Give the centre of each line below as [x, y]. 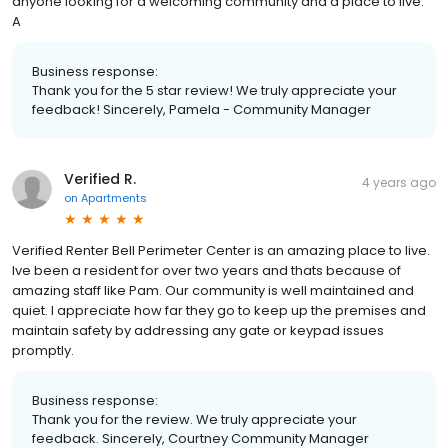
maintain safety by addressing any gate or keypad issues [198, 331]
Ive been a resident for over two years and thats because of [206, 271]
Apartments [114, 198]
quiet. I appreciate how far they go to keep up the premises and [219, 311]
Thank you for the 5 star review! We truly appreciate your [214, 91]
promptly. [43, 351]
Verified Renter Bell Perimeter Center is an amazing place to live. [221, 251]
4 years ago [399, 183]
